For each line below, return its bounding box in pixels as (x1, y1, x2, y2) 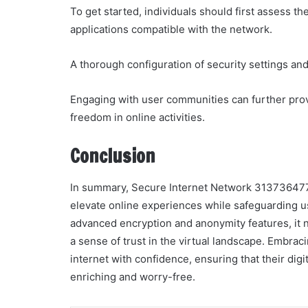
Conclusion (70, 143, 155, 170)
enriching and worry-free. (70, 269, 195, 283)
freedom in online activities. (70, 111, 205, 124)
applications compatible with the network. (70, 23, 272, 36)
